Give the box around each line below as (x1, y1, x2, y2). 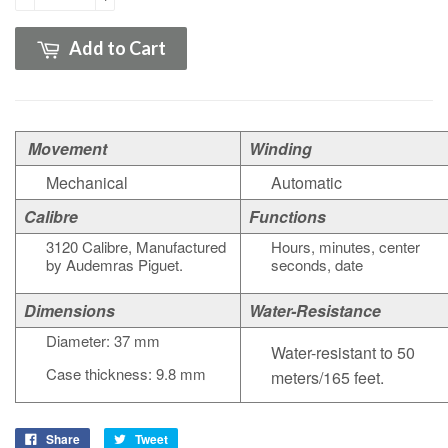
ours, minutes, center (282, 236, 420, 258)
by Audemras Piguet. (46, 254, 183, 276)
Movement (24, 137, 107, 161)
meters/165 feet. (271, 366, 384, 390)
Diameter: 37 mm (46, 330, 160, 352)
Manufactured (136, 236, 226, 258)
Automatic (271, 171, 342, 195)
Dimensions (24, 299, 115, 323)
